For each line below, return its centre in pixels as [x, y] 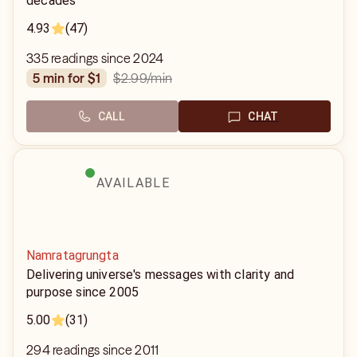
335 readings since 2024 [95, 58]
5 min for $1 [71, 78]
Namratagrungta [73, 255]
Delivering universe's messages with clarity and [161, 275]
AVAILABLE [133, 183]
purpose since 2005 [83, 292]
